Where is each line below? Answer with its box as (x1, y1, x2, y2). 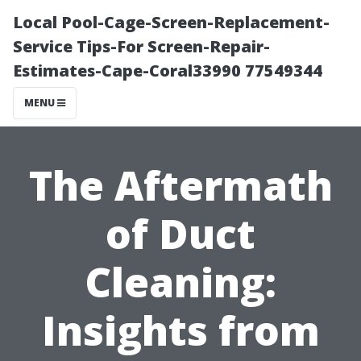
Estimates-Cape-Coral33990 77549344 (13, 60, 322, 81)
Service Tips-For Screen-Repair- (13, 35, 270, 57)
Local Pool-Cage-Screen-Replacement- (13, 11, 330, 33)
